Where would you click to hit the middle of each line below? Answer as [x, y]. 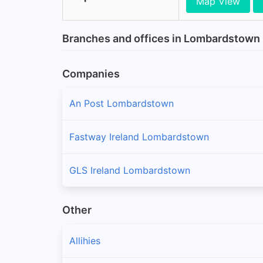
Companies [91, 73]
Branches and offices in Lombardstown [161, 38]
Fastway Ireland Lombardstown [139, 136]
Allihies [85, 241]
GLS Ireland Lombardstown [130, 170]
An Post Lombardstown [122, 103]
